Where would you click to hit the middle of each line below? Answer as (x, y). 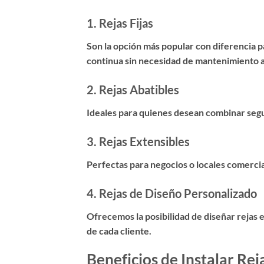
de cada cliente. (119, 230)
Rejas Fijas (126, 23)
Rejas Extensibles (144, 141)
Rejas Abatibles (139, 90)
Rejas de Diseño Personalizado (178, 193)
